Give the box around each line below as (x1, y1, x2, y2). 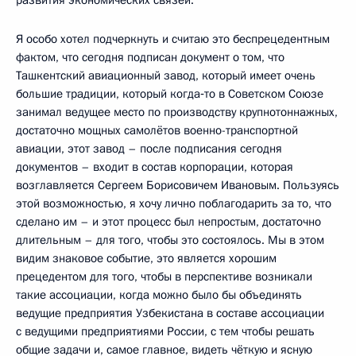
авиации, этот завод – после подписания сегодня (16, 141, 282, 157)
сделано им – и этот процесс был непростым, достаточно (16, 214, 321, 230)
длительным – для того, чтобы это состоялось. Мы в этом (16, 232, 324, 248)
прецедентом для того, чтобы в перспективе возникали (16, 269, 312, 284)
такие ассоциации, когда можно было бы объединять (16, 287, 302, 303)
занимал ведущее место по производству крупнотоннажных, (16, 104, 338, 120)
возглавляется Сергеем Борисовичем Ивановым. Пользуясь (16, 177, 339, 193)
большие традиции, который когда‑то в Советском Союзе (16, 86, 323, 102)
